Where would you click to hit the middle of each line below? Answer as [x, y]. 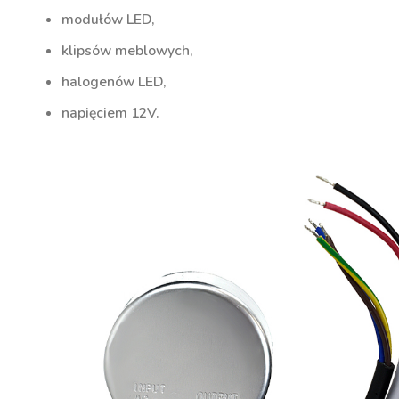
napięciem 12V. [110, 113]
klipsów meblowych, [127, 50]
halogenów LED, [114, 81]
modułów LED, [108, 19]
